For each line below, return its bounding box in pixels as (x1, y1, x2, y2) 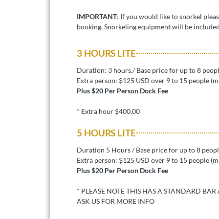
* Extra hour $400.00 (77, 107, 140, 115)
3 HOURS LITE (77, 47, 136, 59)
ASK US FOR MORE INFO (77, 197, 154, 205)
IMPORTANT (77, 12, 117, 21)
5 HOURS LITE (77, 127, 136, 138)
